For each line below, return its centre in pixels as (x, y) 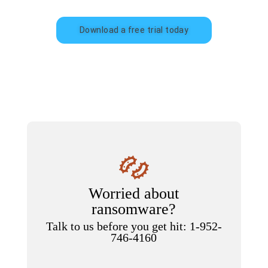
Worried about (134, 194)
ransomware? (134, 209)
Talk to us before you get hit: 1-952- (134, 226)
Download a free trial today (134, 30)
